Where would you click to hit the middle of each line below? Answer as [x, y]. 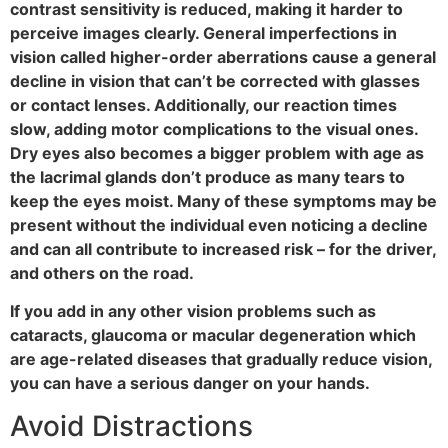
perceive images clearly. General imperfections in [203, 32]
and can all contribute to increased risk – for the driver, [223, 248]
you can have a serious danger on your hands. [192, 383]
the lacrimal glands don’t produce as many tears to [207, 176]
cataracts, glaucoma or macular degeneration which [213, 335]
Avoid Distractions [131, 425]
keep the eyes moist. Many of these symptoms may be [223, 200]
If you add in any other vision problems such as [193, 311]
